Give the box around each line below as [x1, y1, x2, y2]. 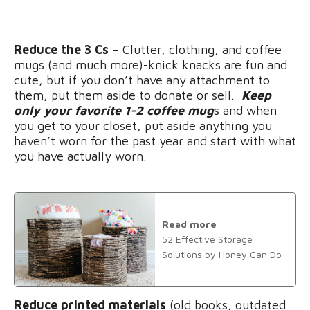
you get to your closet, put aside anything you [14, 118, 272, 133]
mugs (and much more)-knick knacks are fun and [14, 57, 287, 72]
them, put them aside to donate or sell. [14, 87, 238, 102]
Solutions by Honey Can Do [162, 248, 282, 261]
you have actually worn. [14, 148, 147, 163]
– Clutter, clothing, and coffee [109, 42, 282, 57]
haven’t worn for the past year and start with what [14, 133, 296, 148]
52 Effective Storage [162, 233, 253, 246]
